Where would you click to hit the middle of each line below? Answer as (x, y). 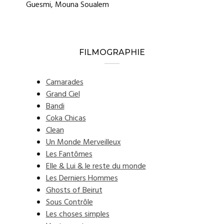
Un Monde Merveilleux (83, 142)
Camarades (64, 82)
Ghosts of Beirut (74, 190)
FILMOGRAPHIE (112, 52)
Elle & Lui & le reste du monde (96, 166)
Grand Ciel (63, 94)
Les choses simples (77, 214)
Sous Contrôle (69, 202)
